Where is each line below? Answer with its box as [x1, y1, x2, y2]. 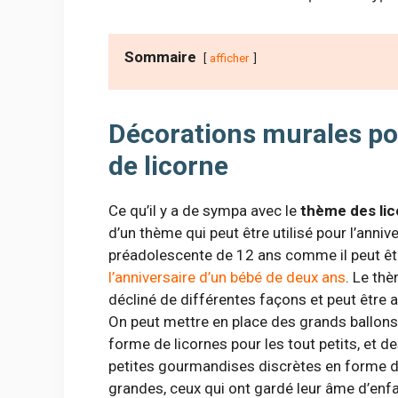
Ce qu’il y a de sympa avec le [108, 202, 300, 220]
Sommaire [124, 48, 196, 67]
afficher [210, 51, 250, 66]
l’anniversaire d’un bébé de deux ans [108, 268, 346, 287]
